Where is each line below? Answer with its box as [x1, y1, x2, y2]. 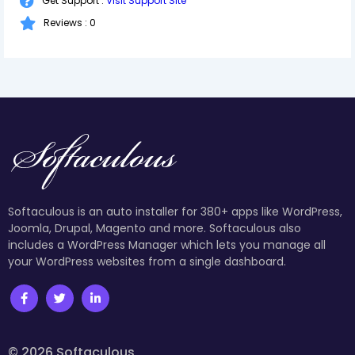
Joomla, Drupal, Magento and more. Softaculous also [8, 219, 301, 236]
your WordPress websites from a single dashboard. [8, 253, 286, 269]
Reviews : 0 [44, 16, 96, 30]
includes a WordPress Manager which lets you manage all [8, 236, 326, 253]
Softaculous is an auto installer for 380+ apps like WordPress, [8, 203, 342, 219]
